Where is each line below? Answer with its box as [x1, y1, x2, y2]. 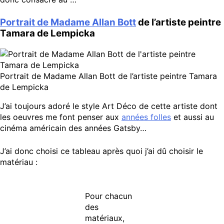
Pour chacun [85, 191, 132, 201]
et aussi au [171, 112, 214, 122]
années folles [121, 112, 171, 122]
